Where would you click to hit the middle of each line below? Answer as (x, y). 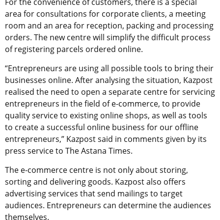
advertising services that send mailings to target (94, 193)
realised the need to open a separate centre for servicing (110, 92)
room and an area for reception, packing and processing (109, 25)
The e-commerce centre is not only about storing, (96, 170)
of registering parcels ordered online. (74, 49)
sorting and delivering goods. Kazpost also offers (95, 181)
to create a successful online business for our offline (102, 127)
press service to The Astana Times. (69, 151)
